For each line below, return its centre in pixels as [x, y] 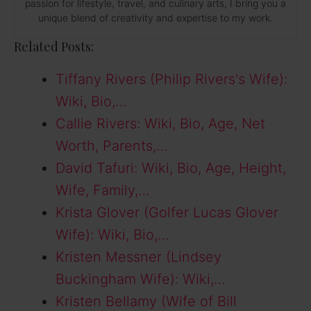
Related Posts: [54, 46]
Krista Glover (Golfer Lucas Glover [167, 212]
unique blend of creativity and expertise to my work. [155, 17]
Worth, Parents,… [112, 145]
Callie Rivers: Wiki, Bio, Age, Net [160, 123]
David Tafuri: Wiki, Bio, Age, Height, [171, 168]
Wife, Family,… [103, 190]
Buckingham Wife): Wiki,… [141, 279]
